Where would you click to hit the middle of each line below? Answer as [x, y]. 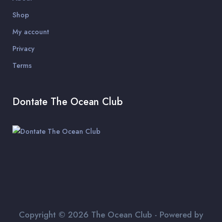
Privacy [24, 49]
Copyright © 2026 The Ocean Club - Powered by [111, 215]
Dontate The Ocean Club [68, 102]
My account [31, 32]
